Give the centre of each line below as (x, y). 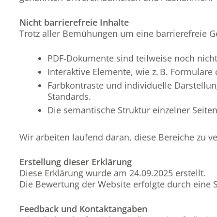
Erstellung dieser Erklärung (76, 162)
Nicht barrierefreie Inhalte (74, 22)
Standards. (70, 96)
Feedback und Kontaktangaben (83, 209)
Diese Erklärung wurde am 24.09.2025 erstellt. (113, 173)
